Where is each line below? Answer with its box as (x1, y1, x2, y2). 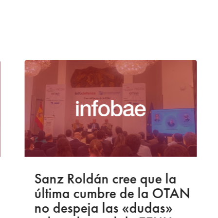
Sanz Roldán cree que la (33, 169, 176, 188)
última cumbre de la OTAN (33, 184, 189, 202)
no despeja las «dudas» (33, 199, 172, 217)
